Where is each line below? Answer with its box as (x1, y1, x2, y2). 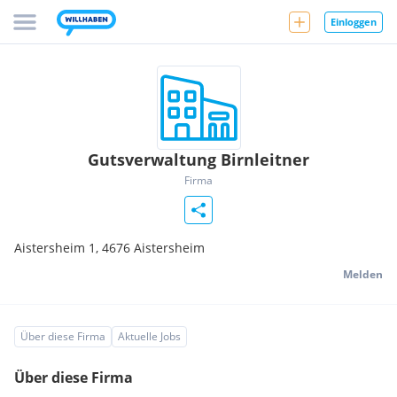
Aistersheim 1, (14, 239, 102, 256)
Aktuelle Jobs (118, 329, 181, 344)
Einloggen (331, 14, 377, 28)
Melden (343, 267, 383, 282)
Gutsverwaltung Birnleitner (88, 149, 309, 170)
